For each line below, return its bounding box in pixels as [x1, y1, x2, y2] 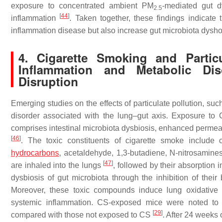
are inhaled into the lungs [11, 161, 104, 169]
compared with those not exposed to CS [11, 211, 153, 219]
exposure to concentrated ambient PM [11, 1, 154, 10]
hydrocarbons [11, 149, 59, 157]
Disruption [18, 73, 78, 90]
